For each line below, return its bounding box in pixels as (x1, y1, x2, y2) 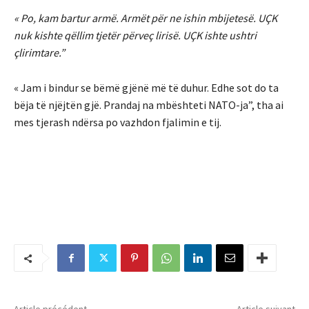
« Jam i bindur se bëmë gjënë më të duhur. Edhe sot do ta (14, 81, 279, 95)
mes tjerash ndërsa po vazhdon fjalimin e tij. (14, 115, 221, 130)
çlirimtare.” (14, 46, 65, 60)
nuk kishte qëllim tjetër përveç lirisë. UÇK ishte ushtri (14, 28, 257, 43)
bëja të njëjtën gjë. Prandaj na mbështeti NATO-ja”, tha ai (14, 98, 283, 112)
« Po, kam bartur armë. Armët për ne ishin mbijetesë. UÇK (14, 11, 277, 26)
